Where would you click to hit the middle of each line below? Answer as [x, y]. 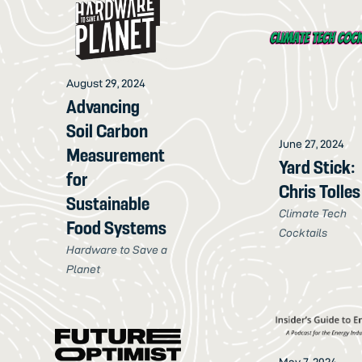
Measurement [116, 155]
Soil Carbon [107, 130]
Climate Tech [313, 214]
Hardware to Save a [117, 249]
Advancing [103, 106]
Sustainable [108, 203]
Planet [84, 269]
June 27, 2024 [312, 144]
